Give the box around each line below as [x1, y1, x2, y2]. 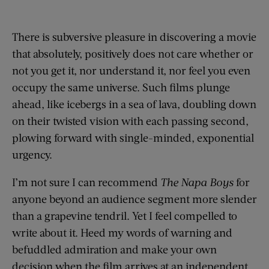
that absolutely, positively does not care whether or [12, 46, 253, 60]
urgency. [12, 147, 52, 161]
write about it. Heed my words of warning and [12, 225, 232, 239]
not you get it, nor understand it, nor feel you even [12, 63, 250, 77]
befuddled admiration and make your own [12, 242, 217, 256]
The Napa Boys [160, 175, 234, 189]
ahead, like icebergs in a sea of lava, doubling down [12, 97, 256, 110]
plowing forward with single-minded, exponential [12, 130, 254, 144]
